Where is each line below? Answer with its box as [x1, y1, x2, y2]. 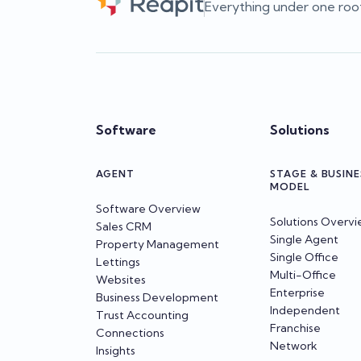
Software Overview [95, 201, 201, 216]
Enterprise [269, 284, 325, 300]
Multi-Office [269, 267, 336, 282]
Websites [95, 272, 146, 287]
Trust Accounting [95, 307, 189, 322]
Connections [95, 325, 164, 340]
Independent [269, 302, 340, 317]
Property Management [95, 236, 219, 251]
